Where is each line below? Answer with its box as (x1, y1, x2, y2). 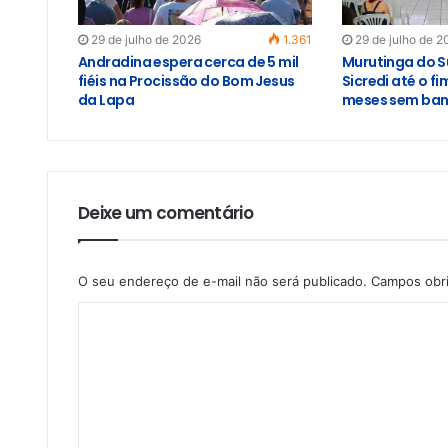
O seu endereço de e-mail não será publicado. (78, 272, 367, 289)
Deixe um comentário (78, 200, 254, 225)
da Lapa (78, 89, 135, 110)
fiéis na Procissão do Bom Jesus (78, 70, 295, 91)
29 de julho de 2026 (91, 31, 201, 47)
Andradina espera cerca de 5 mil (78, 51, 299, 72)
